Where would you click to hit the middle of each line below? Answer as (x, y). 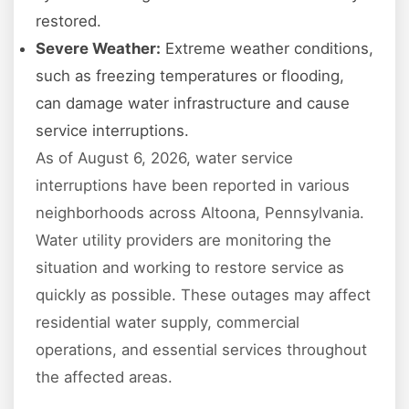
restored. (68, 21)
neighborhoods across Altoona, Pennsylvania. (200, 213)
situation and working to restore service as (190, 268)
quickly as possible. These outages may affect (203, 295)
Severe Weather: (98, 49)
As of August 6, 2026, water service (164, 158)
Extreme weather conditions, (267, 49)
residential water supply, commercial (168, 323)
